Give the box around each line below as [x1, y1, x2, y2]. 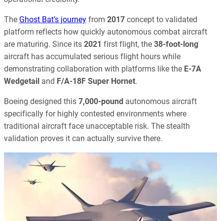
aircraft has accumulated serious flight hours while [4, 52, 181, 61]
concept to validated [125, 15, 197, 24]
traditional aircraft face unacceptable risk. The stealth [4, 121, 190, 131]
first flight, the [102, 39, 154, 49]
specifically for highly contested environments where [4, 109, 186, 119]
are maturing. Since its [4, 39, 84, 49]
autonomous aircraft [123, 97, 197, 107]
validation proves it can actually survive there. [4, 134, 162, 144]
